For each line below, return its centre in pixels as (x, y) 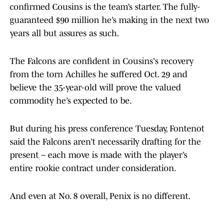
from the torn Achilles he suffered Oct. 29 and (99, 75)
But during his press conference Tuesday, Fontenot (107, 129)
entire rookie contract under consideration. (93, 168)
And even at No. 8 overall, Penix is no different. (100, 196)
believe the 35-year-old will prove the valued (95, 88)
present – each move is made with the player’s (99, 155)
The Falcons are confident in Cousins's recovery (102, 61)
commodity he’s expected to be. (71, 101)
